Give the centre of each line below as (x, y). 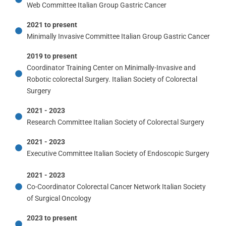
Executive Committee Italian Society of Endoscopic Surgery (118, 153)
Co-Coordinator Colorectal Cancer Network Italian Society (116, 186)
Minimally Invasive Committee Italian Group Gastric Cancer (118, 36)
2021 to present (52, 24)
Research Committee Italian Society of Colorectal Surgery (115, 122)
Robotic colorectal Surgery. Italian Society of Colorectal (112, 79)
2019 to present (52, 56)
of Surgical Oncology (59, 198)
